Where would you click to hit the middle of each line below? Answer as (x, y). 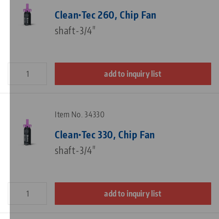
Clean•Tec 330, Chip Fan (105, 134)
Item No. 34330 (80, 114)
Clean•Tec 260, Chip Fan (106, 14)
